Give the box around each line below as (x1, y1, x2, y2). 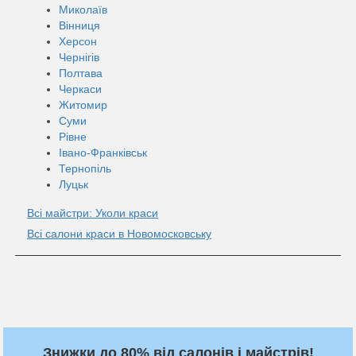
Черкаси (59, 82, 102, 95)
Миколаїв (59, 2, 107, 16)
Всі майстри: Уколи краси (27, 206, 158, 219)
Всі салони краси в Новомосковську (27, 226, 211, 240)
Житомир (59, 98, 107, 111)
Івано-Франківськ (59, 145, 147, 159)
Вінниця (59, 18, 100, 32)
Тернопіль (59, 161, 111, 175)
